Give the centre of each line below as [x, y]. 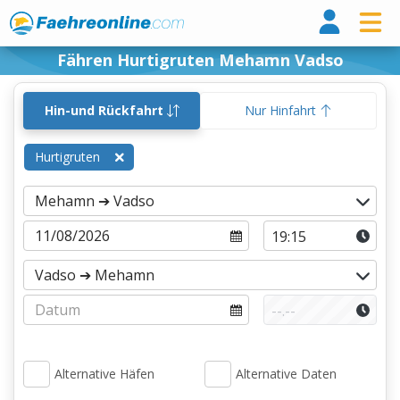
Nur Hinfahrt [282, 110]
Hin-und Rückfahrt [105, 110]
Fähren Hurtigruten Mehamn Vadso [200, 60]
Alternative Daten [286, 374]
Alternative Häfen [104, 374]
